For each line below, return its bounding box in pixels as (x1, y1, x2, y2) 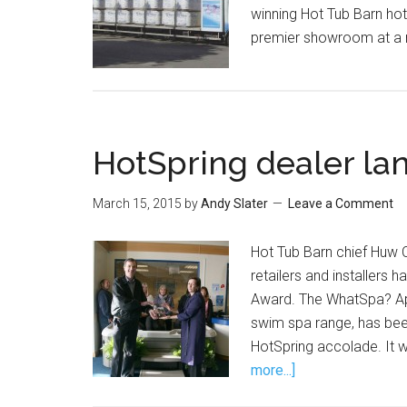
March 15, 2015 (93, 196, 182, 211)
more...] (251, 362, 295, 379)
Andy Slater (201, 196, 268, 211)
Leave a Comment (288, 196, 393, 211)
